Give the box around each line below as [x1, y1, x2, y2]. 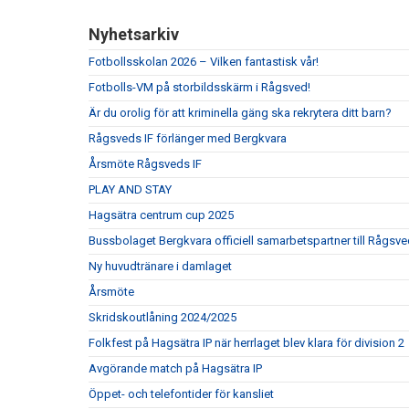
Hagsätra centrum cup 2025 [89, 208, 234, 222]
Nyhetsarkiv [89, 25, 179, 44]
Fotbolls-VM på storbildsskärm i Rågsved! [89, 80, 310, 94]
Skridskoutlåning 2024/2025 [89, 310, 236, 324]
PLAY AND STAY [89, 183, 172, 196]
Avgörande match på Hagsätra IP [89, 362, 262, 375]
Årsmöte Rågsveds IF [89, 157, 202, 171]
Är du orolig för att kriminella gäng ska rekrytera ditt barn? [89, 106, 392, 120]
